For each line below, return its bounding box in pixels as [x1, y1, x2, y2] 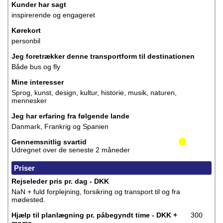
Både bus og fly [11, 63, 60, 71]
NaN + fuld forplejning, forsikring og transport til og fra [11, 188, 180, 196]
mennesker [11, 97, 47, 105]
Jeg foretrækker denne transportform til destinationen [11, 52, 195, 60]
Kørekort [11, 26, 41, 34]
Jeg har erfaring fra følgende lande [11, 112, 129, 120]
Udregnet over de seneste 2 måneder [11, 146, 130, 154]
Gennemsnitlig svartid [11, 138, 87, 146]
